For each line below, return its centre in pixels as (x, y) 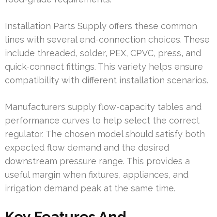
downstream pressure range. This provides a (97, 161)
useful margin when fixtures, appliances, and (97, 174)
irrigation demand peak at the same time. (90, 188)
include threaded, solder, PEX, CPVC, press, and (103, 53)
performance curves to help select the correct (102, 120)
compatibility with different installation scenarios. (107, 80)
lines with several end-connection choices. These (107, 39)
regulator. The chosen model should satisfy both (105, 134)
